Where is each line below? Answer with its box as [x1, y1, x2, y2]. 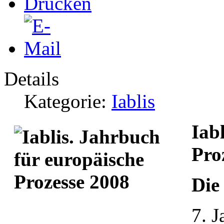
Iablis [111, 90, 155, 112]
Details [4, 67, 59, 89]
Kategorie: [24, 90, 111, 112]
